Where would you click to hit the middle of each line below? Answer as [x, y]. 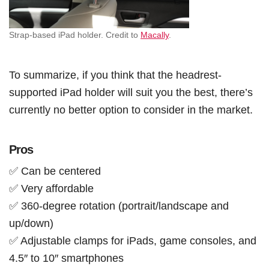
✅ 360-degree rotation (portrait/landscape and [119, 205]
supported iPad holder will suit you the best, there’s [131, 92]
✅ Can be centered [55, 171]
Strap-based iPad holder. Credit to [75, 35]
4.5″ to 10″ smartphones [66, 258]
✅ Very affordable [51, 188]
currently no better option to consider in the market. [131, 109]
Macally [155, 35]
